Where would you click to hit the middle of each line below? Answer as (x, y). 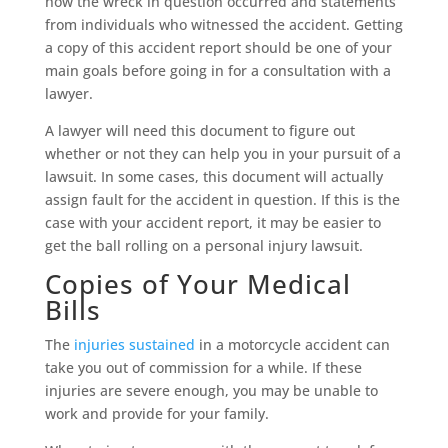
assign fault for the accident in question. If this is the (222, 200)
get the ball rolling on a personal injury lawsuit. (203, 246)
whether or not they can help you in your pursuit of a (222, 154)
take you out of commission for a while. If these (203, 368)
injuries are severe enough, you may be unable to (211, 391)
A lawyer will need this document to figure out (199, 131)
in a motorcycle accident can (292, 345)
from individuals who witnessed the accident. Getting (223, 25)
